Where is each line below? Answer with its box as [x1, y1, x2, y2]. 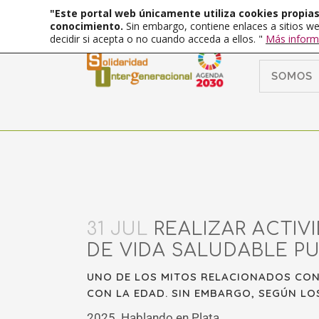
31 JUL [87, 219, 148, 239]
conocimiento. [50, 19, 126, 33]
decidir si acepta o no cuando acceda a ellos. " [50, 32, 266, 46]
